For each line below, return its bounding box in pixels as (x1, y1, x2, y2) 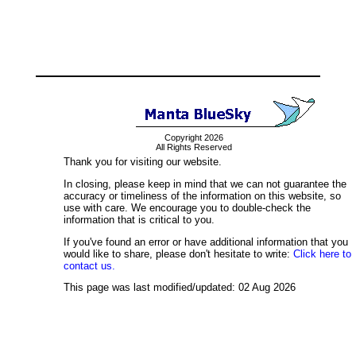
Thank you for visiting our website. (64, 156, 222, 168)
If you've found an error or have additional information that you (64, 235, 348, 248)
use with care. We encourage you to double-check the (64, 201, 311, 214)
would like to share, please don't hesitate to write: (64, 247, 293, 260)
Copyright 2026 (164, 133, 223, 142)
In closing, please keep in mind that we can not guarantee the (64, 177, 346, 190)
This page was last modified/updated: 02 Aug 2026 (64, 281, 296, 294)
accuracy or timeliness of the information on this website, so (64, 189, 341, 202)
